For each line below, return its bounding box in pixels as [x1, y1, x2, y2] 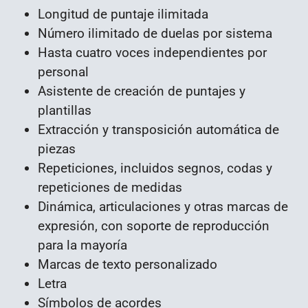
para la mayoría [38, 237, 127, 254]
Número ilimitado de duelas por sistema [38, 25, 272, 42]
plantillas [38, 102, 91, 119]
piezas [38, 141, 76, 157]
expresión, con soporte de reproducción [38, 218, 269, 234]
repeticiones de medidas [38, 179, 182, 196]
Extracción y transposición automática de [38, 122, 279, 138]
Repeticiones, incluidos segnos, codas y [38, 160, 272, 177]
